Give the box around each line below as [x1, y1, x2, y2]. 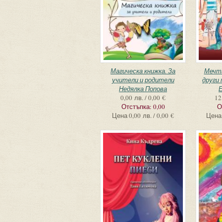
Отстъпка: [121, 102, 153, 111]
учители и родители [111, 75, 174, 84]
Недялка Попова [119, 84, 167, 93]
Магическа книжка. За [111, 66, 175, 75]
